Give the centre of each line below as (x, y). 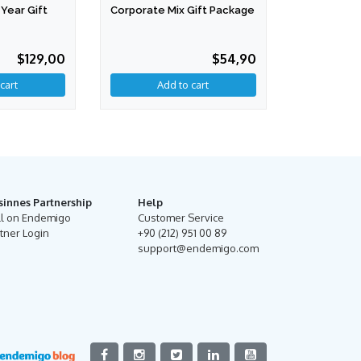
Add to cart (183, 85)
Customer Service (181, 218)
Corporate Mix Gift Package (182, 10)
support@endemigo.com (198, 249)
